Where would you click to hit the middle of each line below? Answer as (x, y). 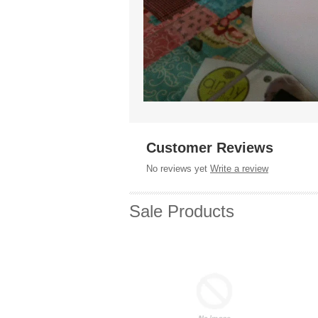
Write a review (239, 168)
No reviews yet (177, 168)
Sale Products (182, 211)
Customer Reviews (210, 148)
